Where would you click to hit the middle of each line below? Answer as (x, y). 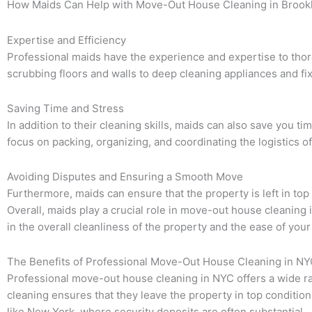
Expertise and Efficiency (67, 40)
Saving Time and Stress (65, 108)
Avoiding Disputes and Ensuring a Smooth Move (125, 177)
